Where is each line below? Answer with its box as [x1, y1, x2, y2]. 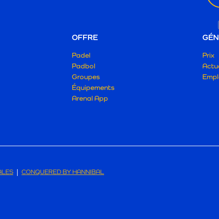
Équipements [72, 83, 114, 91]
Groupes [72, 72, 100, 81]
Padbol [72, 61, 95, 70]
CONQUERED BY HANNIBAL [22, 168, 104, 175]
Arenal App [72, 93, 108, 102]
